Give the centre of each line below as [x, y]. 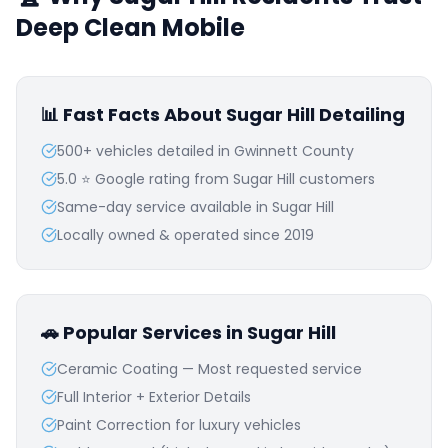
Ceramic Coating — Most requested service [209, 369]
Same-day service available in [164, 207]
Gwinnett [266, 151]
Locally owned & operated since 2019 [185, 235]
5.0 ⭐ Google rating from [145, 179]
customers [335, 179]
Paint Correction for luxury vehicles [179, 425]
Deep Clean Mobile [130, 27]
